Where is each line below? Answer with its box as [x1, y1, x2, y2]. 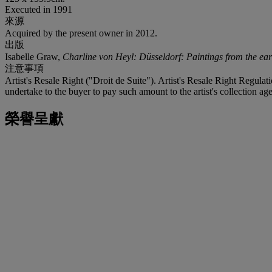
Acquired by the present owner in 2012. [5, 27, 157, 38]
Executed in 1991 [5, 4, 72, 15]
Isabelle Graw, [5, 51, 63, 62]
